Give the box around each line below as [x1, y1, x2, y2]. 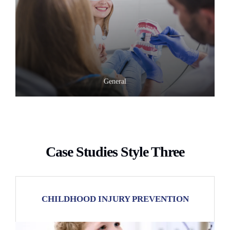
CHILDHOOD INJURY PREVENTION [41, 194, 189, 204]
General [104, 78, 126, 86]
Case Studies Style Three [46, 144, 184, 160]
